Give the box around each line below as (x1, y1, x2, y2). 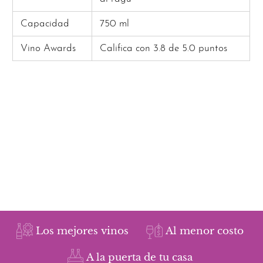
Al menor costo (165, 225, 244, 238)
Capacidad (20, 19, 69, 29)
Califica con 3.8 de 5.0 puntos (99, 43, 227, 54)
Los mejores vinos (35, 225, 129, 238)
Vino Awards (20, 43, 76, 54)
